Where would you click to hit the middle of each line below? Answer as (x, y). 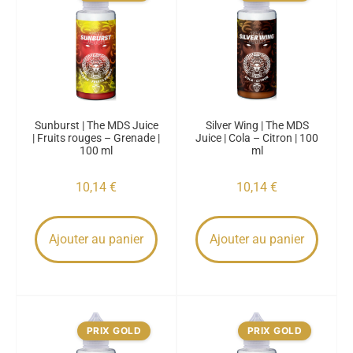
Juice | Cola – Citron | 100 (257, 138)
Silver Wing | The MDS (257, 125)
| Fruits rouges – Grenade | (96, 138)
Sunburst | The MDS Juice (96, 125)
